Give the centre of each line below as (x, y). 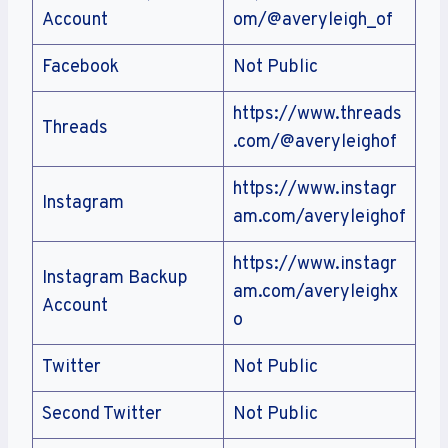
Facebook (80, 68)
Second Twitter (102, 415)
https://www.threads (317, 115)
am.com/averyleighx (315, 293)
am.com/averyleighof (319, 218)
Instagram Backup (115, 279)
